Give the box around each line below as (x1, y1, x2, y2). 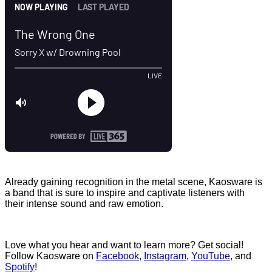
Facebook (96, 250, 139, 261)
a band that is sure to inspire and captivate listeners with (5, 187, 245, 198)
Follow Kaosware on (5, 250, 96, 261)
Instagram (144, 250, 186, 261)
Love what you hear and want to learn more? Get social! (5, 239, 243, 250)
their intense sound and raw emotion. (5, 198, 163, 209)
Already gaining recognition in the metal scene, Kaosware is (5, 176, 262, 187)
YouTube (191, 250, 230, 261)
